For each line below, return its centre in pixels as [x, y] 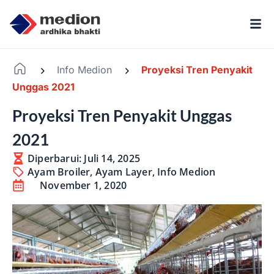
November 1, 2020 [83, 186]
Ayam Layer [124, 172]
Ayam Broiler [59, 172]
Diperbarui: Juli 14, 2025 [84, 159]
